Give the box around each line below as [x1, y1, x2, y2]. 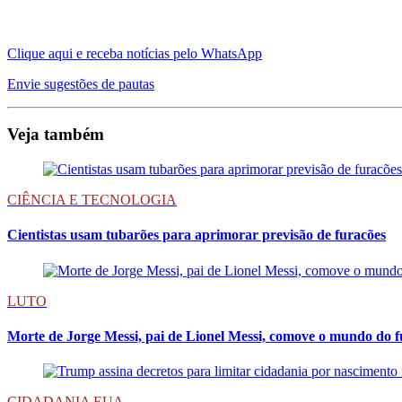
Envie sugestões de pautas [7, 75, 154, 92]
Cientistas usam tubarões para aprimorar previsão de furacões [7, 227, 386, 243]
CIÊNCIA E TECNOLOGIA [7, 192, 177, 208]
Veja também [7, 125, 104, 144]
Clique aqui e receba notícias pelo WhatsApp [7, 45, 262, 61]
